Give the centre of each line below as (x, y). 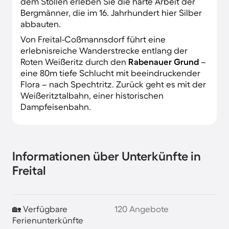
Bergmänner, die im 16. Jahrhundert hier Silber (111, 12)
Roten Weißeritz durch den (74, 61)
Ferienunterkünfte (48, 220)
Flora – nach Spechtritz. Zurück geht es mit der (113, 84)
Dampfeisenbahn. (56, 106)
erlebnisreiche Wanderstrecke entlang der (104, 50)
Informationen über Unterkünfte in (107, 156)
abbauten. (41, 24)
